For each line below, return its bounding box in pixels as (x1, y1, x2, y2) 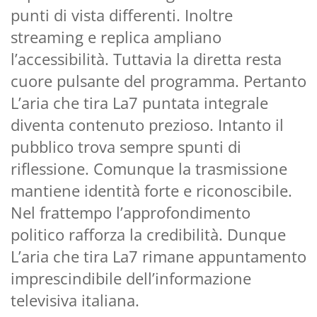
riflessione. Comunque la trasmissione (11, 157, 287, 179)
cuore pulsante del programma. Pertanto (11, 69, 306, 91)
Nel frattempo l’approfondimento (11, 201, 250, 223)
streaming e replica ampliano (11, 25, 221, 47)
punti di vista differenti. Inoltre (11, 4, 233, 25)
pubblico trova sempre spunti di (11, 135, 241, 157)
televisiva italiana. (11, 289, 139, 311)
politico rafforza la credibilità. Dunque (11, 223, 286, 245)
